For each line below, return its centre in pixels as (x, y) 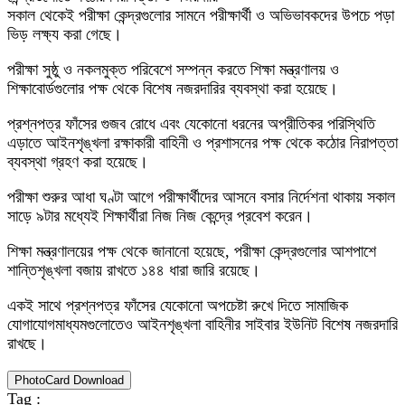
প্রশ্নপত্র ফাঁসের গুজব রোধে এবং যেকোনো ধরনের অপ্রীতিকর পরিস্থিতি (191, 124)
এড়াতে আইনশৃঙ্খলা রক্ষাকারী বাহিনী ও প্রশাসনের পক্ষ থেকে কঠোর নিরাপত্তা (202, 143)
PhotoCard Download (69, 380)
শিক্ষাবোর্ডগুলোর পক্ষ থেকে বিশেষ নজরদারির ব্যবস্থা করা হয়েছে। (173, 89)
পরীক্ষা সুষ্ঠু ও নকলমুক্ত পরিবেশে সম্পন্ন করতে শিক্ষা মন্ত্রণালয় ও (173, 70)
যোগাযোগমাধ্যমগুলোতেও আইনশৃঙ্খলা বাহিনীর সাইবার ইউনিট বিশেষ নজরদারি (202, 325)
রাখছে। (27, 344)
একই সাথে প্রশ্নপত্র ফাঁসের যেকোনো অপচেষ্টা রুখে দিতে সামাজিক (178, 306)
